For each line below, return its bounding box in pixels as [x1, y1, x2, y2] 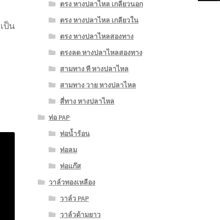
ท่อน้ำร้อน [59, 129, 90, 138]
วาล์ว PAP [59, 194, 89, 203]
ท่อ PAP [49, 113, 70, 122]
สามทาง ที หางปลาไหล [59, 64, 129, 74]
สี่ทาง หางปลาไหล [59, 97, 114, 106]
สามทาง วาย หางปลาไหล [59, 81, 136, 90]
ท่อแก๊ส [59, 162, 81, 171]
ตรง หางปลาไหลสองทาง [59, 32, 134, 41]
